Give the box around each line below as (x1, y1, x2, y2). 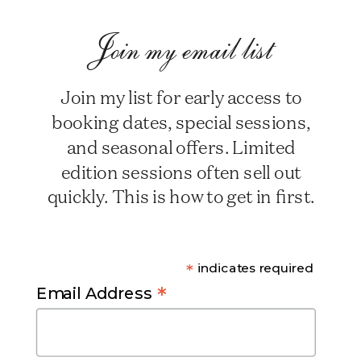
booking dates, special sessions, (51, 110, 311, 134)
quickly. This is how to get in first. (47, 185, 315, 208)
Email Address (35, 283, 157, 304)
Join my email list (88, 31, 273, 73)
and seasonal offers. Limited (66, 135, 296, 158)
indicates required (193, 259, 313, 276)
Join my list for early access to (60, 85, 302, 109)
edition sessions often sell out (60, 160, 301, 183)
